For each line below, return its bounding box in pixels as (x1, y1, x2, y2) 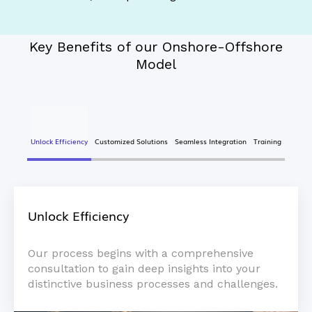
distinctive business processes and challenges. (28, 276, 278, 290)
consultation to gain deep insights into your (28, 261, 260, 275)
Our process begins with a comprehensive (28, 246, 253, 260)
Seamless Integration (175, 136, 247, 146)
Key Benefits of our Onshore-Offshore (29, 38, 283, 55)
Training (253, 136, 281, 146)
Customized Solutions (95, 136, 168, 146)
